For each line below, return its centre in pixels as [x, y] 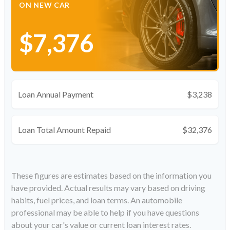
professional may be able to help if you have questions [105, 213]
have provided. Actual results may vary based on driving [108, 188]
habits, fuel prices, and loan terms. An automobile [97, 200]
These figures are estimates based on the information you [111, 176]
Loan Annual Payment [56, 94]
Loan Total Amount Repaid [64, 130]
